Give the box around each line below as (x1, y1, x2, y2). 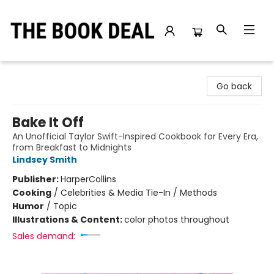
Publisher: (12, 173, 61, 185)
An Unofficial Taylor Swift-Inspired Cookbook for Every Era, (12, 130, 258, 143)
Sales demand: (12, 230, 75, 242)
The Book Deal (9, 67, 70, 79)
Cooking (12, 187, 51, 199)
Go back (217, 80, 252, 92)
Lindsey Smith (12, 154, 77, 166)
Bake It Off (12, 113, 84, 132)
